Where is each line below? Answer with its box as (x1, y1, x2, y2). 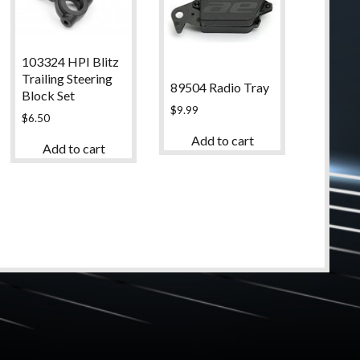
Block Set (21, 88, 75, 104)
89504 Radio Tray (170, 79, 269, 95)
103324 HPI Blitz (21, 54, 119, 70)
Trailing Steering (21, 71, 112, 87)
